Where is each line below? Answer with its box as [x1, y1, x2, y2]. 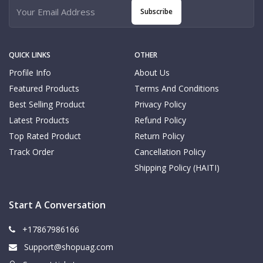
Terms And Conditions [134, 83, 219, 95]
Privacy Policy [134, 99, 186, 110]
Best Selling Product [9, 99, 85, 110]
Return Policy [134, 130, 184, 142]
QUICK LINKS [9, 50, 51, 60]
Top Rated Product [9, 130, 81, 142]
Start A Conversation [9, 198, 106, 212]
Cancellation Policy [134, 146, 205, 158]
